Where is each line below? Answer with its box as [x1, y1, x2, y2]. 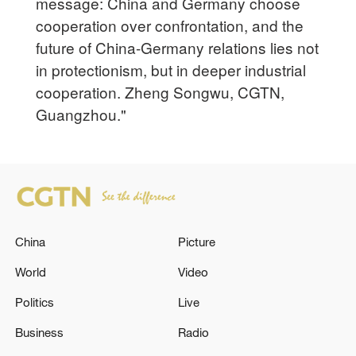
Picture [178, 234, 215, 249]
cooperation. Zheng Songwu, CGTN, [36, 80, 285, 103]
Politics [15, 295, 55, 310]
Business [15, 325, 64, 340]
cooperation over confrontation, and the [36, 14, 304, 36]
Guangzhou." [36, 103, 127, 125]
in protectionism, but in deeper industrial [36, 58, 307, 80]
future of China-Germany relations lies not [36, 36, 319, 58]
